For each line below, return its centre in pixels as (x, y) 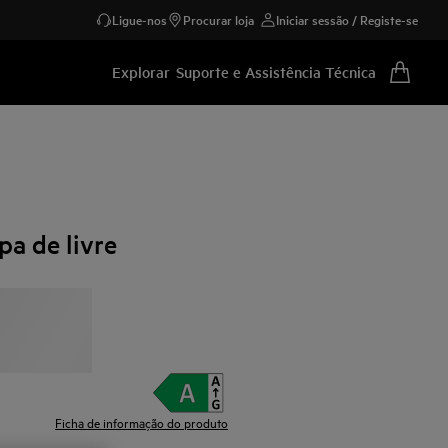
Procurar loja (218, 19)
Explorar (141, 71)
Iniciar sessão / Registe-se (347, 19)
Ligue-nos (139, 19)
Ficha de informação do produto (141, 422)
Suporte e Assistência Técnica (276, 71)
